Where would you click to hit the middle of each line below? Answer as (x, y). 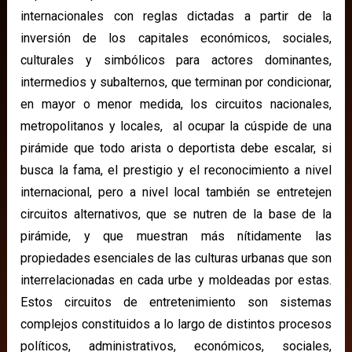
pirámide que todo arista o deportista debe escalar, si (176, 148)
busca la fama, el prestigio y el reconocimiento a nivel (176, 170)
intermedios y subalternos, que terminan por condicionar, (176, 82)
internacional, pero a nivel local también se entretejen (176, 192)
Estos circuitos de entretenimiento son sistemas (176, 302)
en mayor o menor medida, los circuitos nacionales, (176, 104)
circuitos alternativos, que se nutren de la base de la (176, 214)
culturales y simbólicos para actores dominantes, (176, 60)
